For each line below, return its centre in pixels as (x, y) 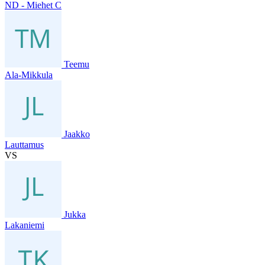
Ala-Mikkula (29, 75)
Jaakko (77, 134)
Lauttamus (24, 144)
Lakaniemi (25, 225)
